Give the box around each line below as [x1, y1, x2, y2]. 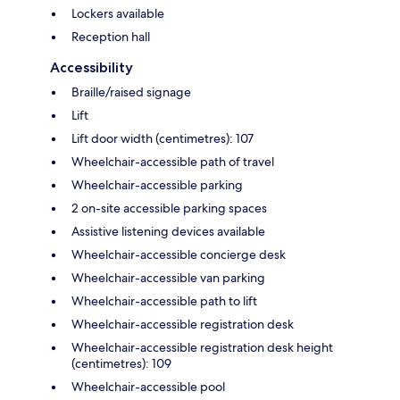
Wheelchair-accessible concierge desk [71, 246, 286, 262]
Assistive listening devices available [71, 222, 265, 239]
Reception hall [71, 28, 150, 45]
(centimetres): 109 [71, 354, 171, 371]
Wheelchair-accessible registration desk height [71, 338, 333, 355]
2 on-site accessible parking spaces [71, 199, 267, 216]
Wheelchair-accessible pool [71, 378, 225, 395]
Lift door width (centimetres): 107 [71, 129, 254, 146]
